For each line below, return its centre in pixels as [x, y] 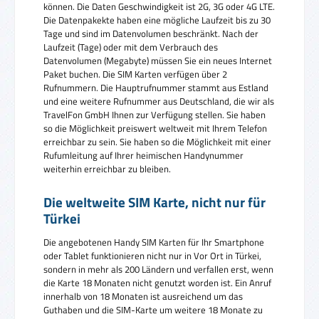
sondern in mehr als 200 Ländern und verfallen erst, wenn [158, 269]
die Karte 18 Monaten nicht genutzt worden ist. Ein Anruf [157, 282]
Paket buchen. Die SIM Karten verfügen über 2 [135, 74]
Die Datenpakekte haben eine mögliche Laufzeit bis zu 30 [157, 20]
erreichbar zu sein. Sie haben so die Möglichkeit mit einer [157, 141]
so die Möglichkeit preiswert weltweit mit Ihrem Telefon [155, 128]
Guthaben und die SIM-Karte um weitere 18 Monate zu [153, 309]
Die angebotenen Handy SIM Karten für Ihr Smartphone [154, 242]
